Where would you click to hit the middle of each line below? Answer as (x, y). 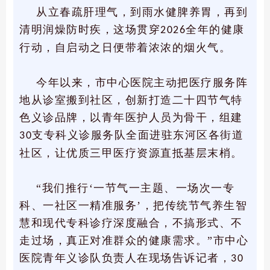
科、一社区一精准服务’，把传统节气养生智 (133, 206)
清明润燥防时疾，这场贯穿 (90, 30)
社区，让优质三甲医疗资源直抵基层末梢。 (131, 153)
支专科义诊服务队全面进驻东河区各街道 (138, 135)
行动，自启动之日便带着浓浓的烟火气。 (125, 48)
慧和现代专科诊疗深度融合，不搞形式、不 (131, 223)
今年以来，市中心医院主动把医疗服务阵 (142, 83)
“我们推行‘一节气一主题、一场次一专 (135, 188)
